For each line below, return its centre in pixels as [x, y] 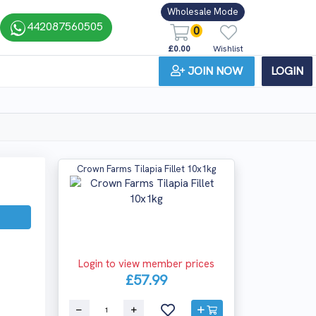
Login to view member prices [146, 264]
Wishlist [228, 48]
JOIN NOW [215, 71]
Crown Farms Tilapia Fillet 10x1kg [146, 169]
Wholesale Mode [203, 12]
